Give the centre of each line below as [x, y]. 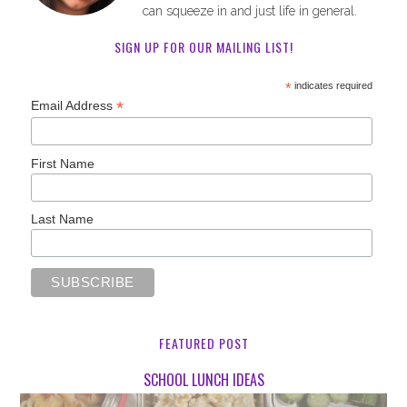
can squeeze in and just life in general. [250, 11]
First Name [63, 163]
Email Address [74, 105]
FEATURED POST [203, 343]
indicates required [332, 85]
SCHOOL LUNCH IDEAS [203, 380]
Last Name [63, 219]
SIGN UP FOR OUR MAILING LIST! [203, 47]
